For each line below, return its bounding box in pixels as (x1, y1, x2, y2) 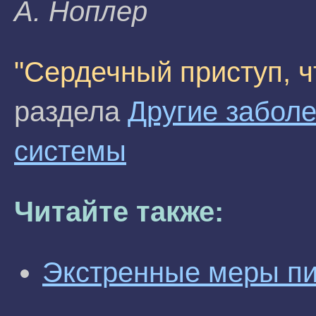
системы (14, 135, 126, 166)
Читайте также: (14, 196, 224, 227)
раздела (14, 96, 128, 127)
